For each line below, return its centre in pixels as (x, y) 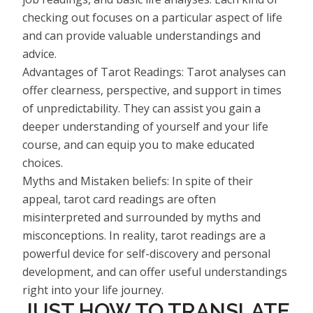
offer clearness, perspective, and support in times (152, 90)
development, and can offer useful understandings (155, 271)
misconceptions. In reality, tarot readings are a (144, 235)
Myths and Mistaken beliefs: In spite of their (138, 181)
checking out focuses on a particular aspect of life (152, 17)
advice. (39, 53)
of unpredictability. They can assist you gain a (141, 108)
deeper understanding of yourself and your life (145, 126)
